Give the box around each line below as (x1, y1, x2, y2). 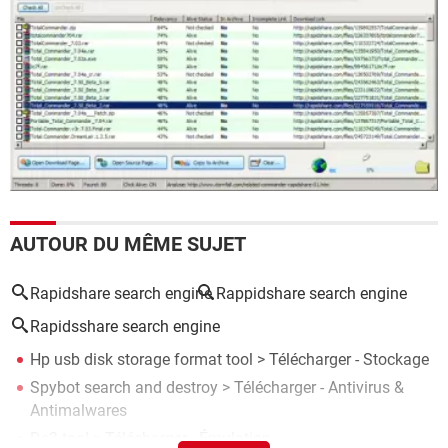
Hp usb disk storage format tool (30, 350, 253, 370)
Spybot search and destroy (30, 378, 218, 398)
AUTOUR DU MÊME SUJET (10, 232, 246, 257)
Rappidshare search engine (216, 284, 407, 304)
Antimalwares (30, 401, 127, 421)
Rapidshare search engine (30, 284, 212, 304)
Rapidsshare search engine (30, 317, 220, 337)
